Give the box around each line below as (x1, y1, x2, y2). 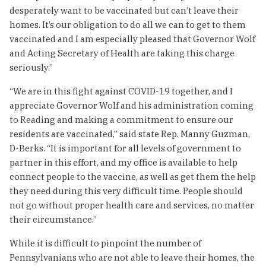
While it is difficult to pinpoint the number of (9, 237, 201, 249)
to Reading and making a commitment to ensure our (9, 113, 233, 125)
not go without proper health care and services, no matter (9, 199, 254, 211)
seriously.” (9, 61, 53, 73)
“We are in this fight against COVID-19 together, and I (9, 85, 233, 97)
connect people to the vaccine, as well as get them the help (9, 170, 256, 182)
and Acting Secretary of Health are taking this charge (9, 47, 235, 59)
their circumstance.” (9, 213, 97, 225)
